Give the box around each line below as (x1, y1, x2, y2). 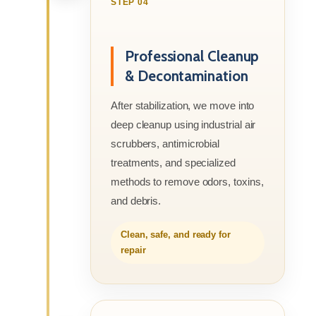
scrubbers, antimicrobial (111, 137, 220, 150)
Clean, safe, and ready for (121, 229, 231, 240)
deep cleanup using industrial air (111, 118, 256, 130)
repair (121, 244, 146, 255)
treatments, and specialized (111, 156, 236, 169)
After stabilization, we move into (111, 99, 255, 111)
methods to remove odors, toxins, (111, 175, 264, 188)
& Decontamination (125, 66, 248, 85)
